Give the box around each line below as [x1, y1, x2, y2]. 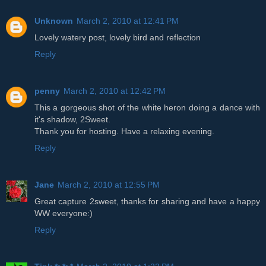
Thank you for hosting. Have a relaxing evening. [34, 126, 214, 136]
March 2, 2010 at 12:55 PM [58, 179, 160, 189]
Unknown [34, 15, 73, 26]
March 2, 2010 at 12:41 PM [77, 15, 179, 26]
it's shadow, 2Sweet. [34, 114, 110, 124]
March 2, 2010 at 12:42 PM [64, 85, 166, 96]
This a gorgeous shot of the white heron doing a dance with [34, 102, 260, 112]
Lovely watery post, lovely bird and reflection [34, 32, 201, 42]
